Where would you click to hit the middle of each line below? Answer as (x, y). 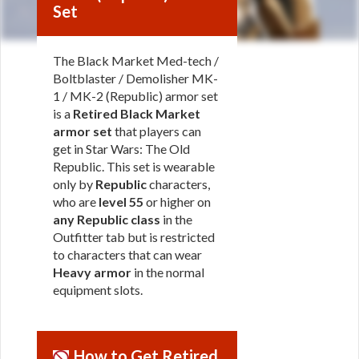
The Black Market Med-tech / (136, 61)
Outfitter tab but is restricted (134, 237)
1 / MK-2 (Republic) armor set (135, 96)
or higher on (177, 202)
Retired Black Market (137, 113)
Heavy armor (92, 272)
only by (74, 184)
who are (76, 202)
